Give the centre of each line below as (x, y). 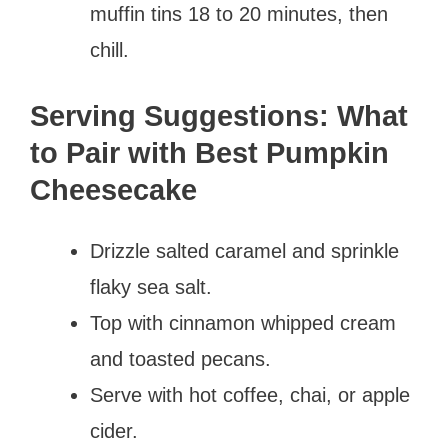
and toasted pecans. (180, 358)
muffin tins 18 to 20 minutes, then (239, 13)
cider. (114, 430)
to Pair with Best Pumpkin (209, 152)
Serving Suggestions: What (219, 115)
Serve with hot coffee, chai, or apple (250, 394)
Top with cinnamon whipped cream (243, 322)
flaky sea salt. (151, 286)
